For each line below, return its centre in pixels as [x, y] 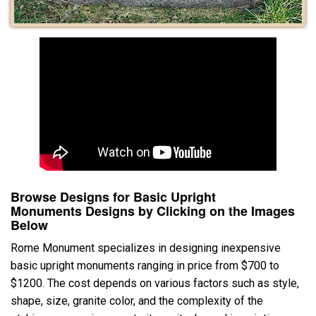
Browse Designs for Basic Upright [113, 196]
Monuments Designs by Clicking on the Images [153, 211]
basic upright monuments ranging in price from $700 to [145, 265]
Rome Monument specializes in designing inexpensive [146, 248]
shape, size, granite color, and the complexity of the [137, 300]
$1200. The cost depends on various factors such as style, [155, 283]
